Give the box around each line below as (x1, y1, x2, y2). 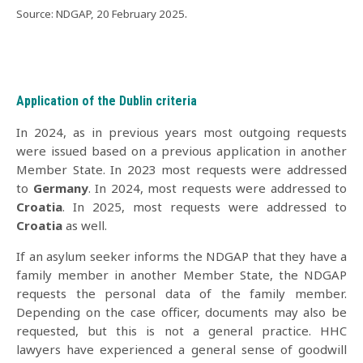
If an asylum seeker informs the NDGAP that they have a (16, 247, 347, 264)
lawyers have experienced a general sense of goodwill (16, 340, 347, 357)
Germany (32, 179, 88, 196)
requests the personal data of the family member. (16, 284, 347, 301)
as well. (62, 216, 107, 233)
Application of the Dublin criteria (16, 92, 197, 109)
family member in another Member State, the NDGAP (16, 266, 347, 283)
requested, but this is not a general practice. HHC (16, 322, 347, 339)
